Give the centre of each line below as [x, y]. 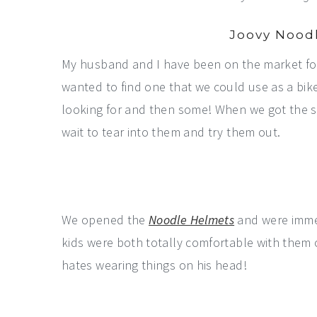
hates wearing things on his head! [154, 265]
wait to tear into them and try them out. [171, 132]
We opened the [105, 220]
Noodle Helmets [192, 220]
